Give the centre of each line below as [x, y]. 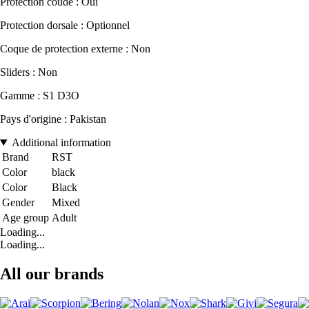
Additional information [61, 143]
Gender [18, 203]
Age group [26, 218]
